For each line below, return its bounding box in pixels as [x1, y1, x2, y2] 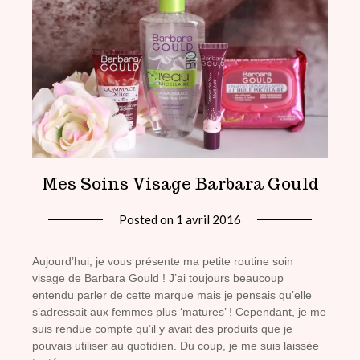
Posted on [119, 212, 176, 227]
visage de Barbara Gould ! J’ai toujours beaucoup [31, 272, 284, 285]
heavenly [241, 251, 289, 266]
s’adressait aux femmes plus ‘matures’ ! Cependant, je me [31, 305, 326, 319]
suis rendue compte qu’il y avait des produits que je [31, 322, 292, 336]
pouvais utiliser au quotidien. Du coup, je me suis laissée [31, 339, 319, 353]
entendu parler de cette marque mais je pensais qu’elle [31, 288, 312, 302]
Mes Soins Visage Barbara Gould [41, 174, 319, 195]
